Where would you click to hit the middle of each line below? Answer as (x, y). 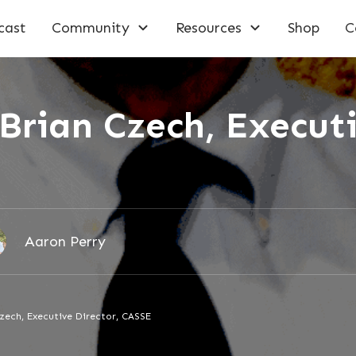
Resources (209, 27)
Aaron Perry (65, 242)
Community (91, 27)
